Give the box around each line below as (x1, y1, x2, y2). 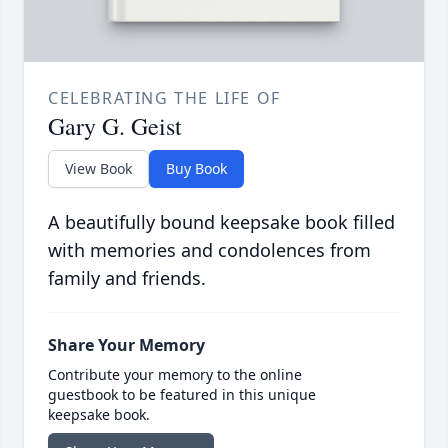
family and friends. (48, 266, 206, 291)
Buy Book (166, 159, 227, 179)
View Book (65, 159, 132, 179)
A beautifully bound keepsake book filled (48, 210, 395, 235)
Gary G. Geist (48, 110, 182, 143)
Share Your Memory (48, 334, 205, 357)
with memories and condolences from (48, 238, 371, 263)
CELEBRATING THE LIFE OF (48, 87, 281, 110)
